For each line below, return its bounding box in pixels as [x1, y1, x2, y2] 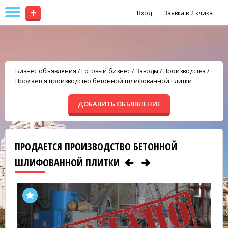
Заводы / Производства [135, 67, 206, 75]
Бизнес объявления [15, 67, 76, 75]
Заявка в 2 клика [163, 9, 213, 17]
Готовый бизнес [81, 67, 130, 75]
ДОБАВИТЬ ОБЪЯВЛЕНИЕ [77, 99, 161, 108]
